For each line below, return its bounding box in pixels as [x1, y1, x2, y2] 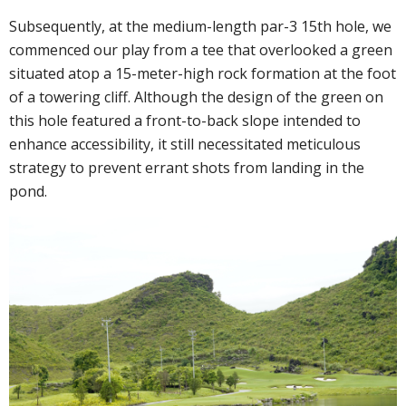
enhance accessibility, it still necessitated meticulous [9, 133, 361, 154]
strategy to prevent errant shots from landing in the [9, 157, 364, 178]
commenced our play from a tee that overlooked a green [9, 39, 392, 60]
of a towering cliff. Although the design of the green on [9, 86, 383, 107]
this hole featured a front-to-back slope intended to [9, 110, 361, 130]
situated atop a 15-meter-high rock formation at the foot [9, 63, 396, 83]
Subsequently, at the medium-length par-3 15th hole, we [9, 15, 391, 36]
